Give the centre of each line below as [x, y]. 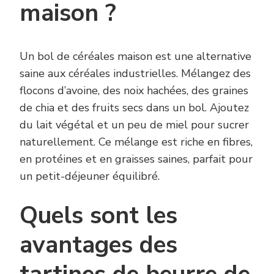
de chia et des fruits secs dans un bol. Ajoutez [134, 107]
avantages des [98, 245]
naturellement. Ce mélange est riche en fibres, [136, 142]
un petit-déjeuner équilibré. [90, 176]
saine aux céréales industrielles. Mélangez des [135, 73]
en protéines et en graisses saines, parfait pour [136, 159]
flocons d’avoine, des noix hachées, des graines [134, 90]
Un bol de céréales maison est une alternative [135, 56]
